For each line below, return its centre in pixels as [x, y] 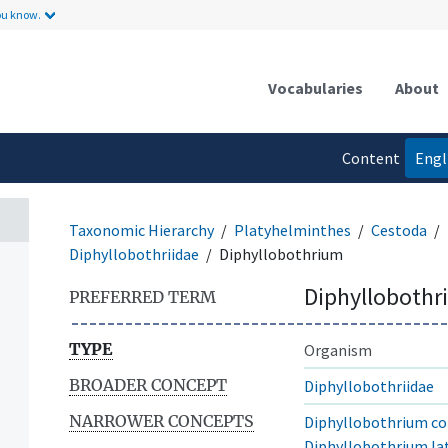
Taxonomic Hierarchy [141, 229]
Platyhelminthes [292, 229]
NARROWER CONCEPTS [161, 420]
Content [370, 157]
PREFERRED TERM [142, 296]
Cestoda [399, 229]
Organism [338, 349]
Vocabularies [315, 87]
